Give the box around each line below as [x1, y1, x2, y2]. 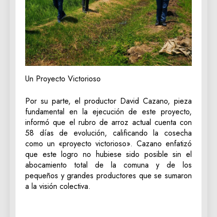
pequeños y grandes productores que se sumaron [25, 170, 192, 182]
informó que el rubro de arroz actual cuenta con [25, 117, 192, 128]
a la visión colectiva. [25, 181, 91, 192]
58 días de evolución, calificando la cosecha [25, 127, 192, 139]
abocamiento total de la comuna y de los [25, 159, 192, 171]
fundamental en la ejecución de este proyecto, [25, 106, 192, 118]
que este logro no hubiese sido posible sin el [25, 149, 192, 160]
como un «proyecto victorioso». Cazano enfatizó [25, 138, 192, 150]
